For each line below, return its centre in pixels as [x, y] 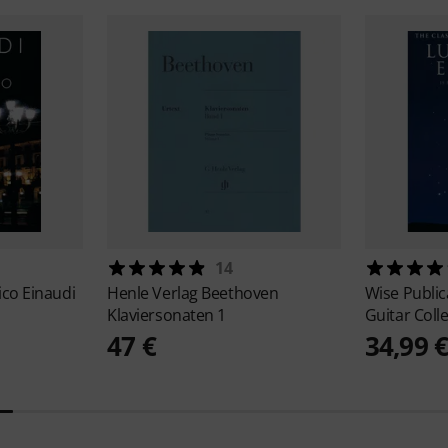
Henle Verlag [154, 293]
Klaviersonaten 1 [166, 315]
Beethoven [240, 293]
